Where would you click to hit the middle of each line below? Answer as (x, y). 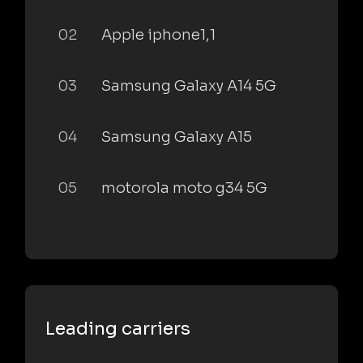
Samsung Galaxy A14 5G (189, 85)
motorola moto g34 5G (184, 188)
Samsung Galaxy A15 (177, 137)
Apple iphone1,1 (158, 34)
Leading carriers (118, 328)
